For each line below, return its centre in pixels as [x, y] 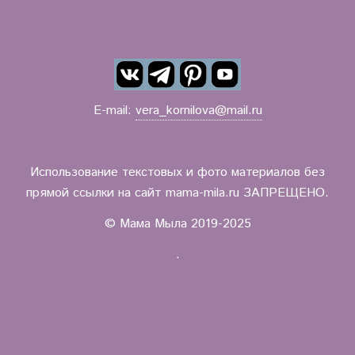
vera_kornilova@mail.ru [198, 111]
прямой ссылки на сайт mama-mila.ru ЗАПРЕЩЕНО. [177, 193]
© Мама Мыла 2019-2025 [177, 224]
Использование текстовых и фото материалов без [177, 172]
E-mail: [114, 111]
